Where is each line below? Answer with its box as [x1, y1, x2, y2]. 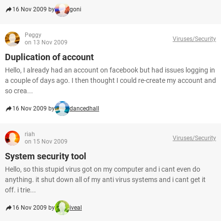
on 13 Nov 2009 [25, 39, 68, 46]
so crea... [5, 87, 33, 95]
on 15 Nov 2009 [25, 138, 68, 145]
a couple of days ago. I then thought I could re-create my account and [5, 76, 216, 84]
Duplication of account [5, 52, 94, 62]
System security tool [5, 151, 86, 161]
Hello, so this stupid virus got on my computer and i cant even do [5, 165, 200, 173]
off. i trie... [5, 186, 36, 194]
